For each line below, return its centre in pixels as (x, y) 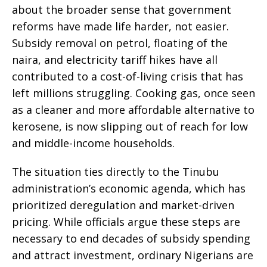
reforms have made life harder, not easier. (120, 27)
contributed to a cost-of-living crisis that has (128, 77)
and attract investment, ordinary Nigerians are (133, 255)
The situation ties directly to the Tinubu (116, 172)
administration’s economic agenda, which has (129, 189)
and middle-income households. (93, 143)
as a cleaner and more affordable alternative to (133, 110)
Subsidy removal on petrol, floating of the (120, 43)
